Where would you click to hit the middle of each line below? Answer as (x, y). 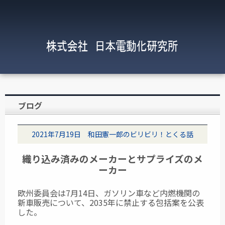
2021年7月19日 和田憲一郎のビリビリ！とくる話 (113, 134)
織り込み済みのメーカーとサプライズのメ (113, 159)
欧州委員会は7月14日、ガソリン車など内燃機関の (109, 193)
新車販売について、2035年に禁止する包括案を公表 (111, 203)
